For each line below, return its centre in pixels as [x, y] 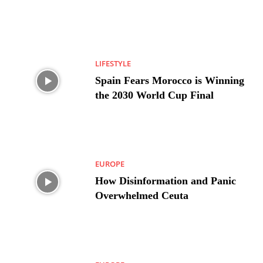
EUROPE [110, 164]
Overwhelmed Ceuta [142, 196]
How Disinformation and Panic [166, 181]
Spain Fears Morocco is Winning [170, 80]
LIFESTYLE [113, 63]
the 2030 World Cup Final [155, 95]
